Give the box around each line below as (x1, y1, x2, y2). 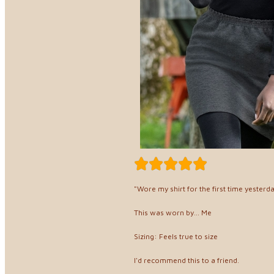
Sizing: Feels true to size (134, 231, 218, 241)
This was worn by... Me (134, 207, 212, 217)
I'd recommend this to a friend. (134, 255, 239, 265)
